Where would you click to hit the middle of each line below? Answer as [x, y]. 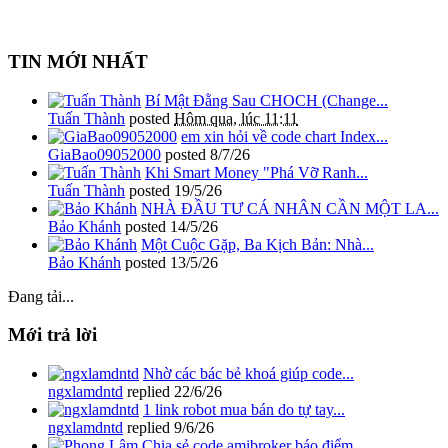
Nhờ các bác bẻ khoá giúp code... [248, 374]
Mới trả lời [52, 335]
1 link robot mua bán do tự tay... [244, 410]
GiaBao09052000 [104, 154]
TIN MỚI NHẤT [78, 61]
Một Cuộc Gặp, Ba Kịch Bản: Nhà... [257, 244]
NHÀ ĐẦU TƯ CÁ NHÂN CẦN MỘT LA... [290, 208]
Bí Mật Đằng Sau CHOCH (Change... [266, 100]
